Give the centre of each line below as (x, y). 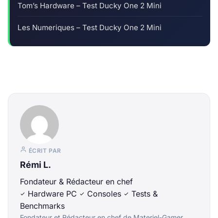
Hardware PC (52, 193)
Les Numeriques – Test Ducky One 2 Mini (90, 27)
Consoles (104, 193)
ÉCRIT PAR (44, 150)
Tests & (143, 193)
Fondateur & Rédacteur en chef (76, 181)
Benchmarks (42, 206)
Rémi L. (36, 164)
